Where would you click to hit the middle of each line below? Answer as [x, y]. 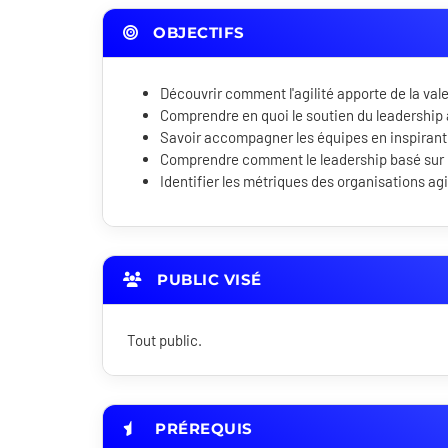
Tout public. [164, 340]
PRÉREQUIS [201, 429]
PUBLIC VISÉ [207, 280]
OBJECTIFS [196, 33]
